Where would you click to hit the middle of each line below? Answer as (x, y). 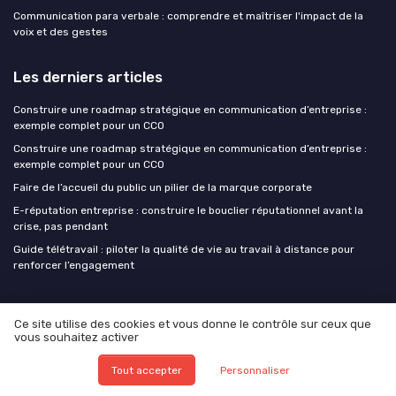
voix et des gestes (61, 32)
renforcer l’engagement (74, 266)
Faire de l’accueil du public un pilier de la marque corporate (163, 188)
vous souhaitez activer (76, 338)
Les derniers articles (88, 77)
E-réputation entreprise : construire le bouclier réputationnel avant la (188, 211)
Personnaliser (255, 370)
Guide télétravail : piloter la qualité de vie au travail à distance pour (184, 250)
